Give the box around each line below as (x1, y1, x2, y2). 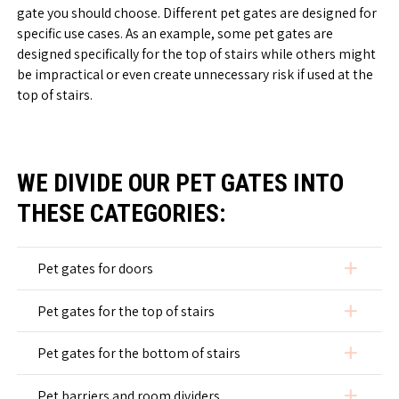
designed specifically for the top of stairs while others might (17, 45, 377, 64)
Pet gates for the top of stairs (37, 301, 216, 321)
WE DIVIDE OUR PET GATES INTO (16, 167, 344, 198)
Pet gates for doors (37, 259, 154, 278)
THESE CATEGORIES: (16, 198, 225, 228)
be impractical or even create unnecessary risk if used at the (17, 65, 374, 85)
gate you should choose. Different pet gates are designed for (17, 4, 378, 23)
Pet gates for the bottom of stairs (37, 344, 241, 363)
